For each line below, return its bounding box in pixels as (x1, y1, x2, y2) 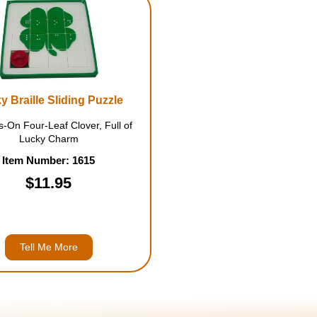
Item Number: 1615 (2, 154, 96, 166)
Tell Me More (19, 241, 78, 253)
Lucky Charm (18, 133, 79, 144)
